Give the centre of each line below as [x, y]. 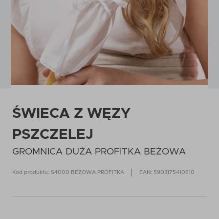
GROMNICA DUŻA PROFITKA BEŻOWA [99, 152]
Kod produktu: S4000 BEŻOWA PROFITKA [68, 172]
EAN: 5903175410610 [167, 172]
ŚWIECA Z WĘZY [71, 114]
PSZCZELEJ [53, 135]
